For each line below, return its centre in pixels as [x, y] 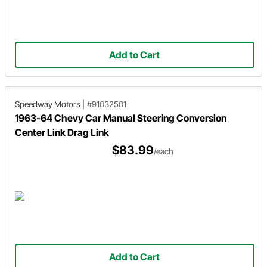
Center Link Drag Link [62, 132]
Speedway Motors [48, 104]
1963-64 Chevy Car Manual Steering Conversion [121, 118]
